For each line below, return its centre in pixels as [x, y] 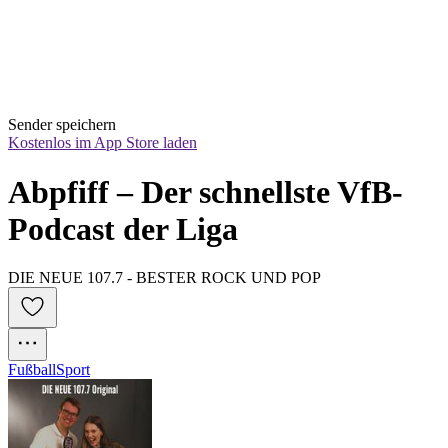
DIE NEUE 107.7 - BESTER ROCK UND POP [164, 278]
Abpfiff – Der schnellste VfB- [205, 191]
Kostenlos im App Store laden [102, 143]
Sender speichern [62, 125]
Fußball [32, 370]
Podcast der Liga [123, 228]
